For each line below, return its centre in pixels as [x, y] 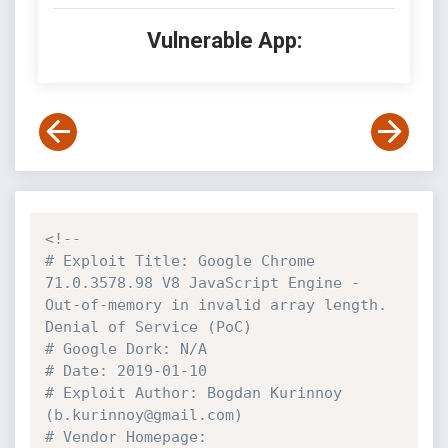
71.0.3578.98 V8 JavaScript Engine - [202, 283]
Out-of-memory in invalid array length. [215, 305]
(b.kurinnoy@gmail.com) [143, 415]
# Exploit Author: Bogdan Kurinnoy [193, 393]
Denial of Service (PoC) [148, 327]
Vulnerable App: [224, 40]
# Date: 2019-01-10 [125, 371]
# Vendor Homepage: [125, 437]
